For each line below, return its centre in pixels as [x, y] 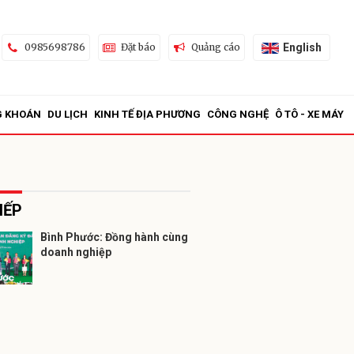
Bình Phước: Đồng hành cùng [114, 237]
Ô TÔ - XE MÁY [309, 114]
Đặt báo [138, 47]
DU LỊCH [68, 114]
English [302, 47]
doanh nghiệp [76, 252]
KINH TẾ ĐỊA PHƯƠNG [147, 114]
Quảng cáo [215, 47]
